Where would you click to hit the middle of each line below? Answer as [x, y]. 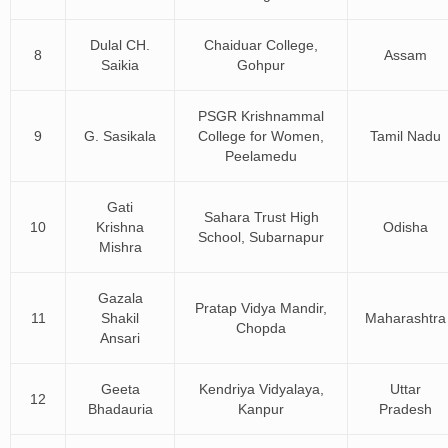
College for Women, [261, 136]
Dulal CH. [120, 45]
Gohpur [261, 65]
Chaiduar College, [261, 45]
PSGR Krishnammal [261, 116]
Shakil [120, 318]
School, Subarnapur [261, 237]
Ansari [120, 338]
